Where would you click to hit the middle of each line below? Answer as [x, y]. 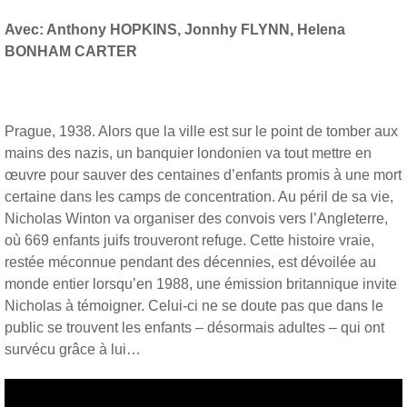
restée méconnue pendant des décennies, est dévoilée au [190, 262]
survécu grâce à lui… [73, 349]
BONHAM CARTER [71, 51]
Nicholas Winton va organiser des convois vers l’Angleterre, [196, 218]
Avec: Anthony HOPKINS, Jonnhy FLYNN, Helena [175, 29]
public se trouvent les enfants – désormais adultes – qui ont [194, 327]
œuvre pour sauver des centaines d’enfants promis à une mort [203, 174]
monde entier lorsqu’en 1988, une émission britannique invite [201, 283]
